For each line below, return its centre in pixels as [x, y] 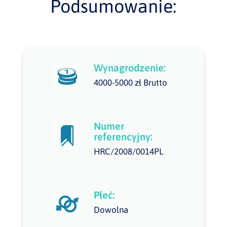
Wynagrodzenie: [129, 68]
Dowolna [111, 210]
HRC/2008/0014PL [128, 152]
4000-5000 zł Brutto [130, 83]
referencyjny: [123, 137]
